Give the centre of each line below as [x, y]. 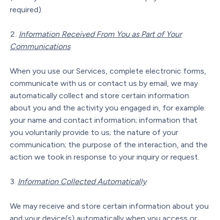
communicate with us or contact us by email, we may [104, 83]
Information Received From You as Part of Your [100, 34]
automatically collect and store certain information [99, 95]
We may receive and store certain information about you [109, 206]
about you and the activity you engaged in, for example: [108, 108]
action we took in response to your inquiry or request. [105, 157]
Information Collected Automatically [82, 181]
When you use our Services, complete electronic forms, [108, 71]
